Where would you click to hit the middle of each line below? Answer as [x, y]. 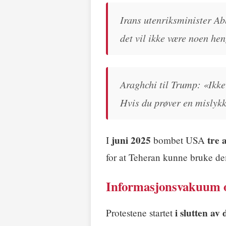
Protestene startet [140, 213]
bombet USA [179, 140]
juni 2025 [131, 140]
